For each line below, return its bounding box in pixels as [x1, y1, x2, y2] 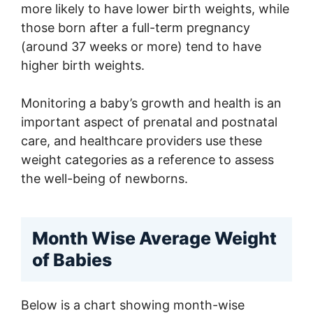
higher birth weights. [21, 58, 145, 73]
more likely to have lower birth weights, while [21, 1, 289, 17]
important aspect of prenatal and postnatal [21, 115, 277, 130]
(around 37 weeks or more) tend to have [21, 39, 261, 54]
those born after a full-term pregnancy [21, 20, 250, 36]
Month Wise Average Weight [32, 228, 277, 249]
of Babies [32, 249, 112, 271]
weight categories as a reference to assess [21, 152, 274, 168]
